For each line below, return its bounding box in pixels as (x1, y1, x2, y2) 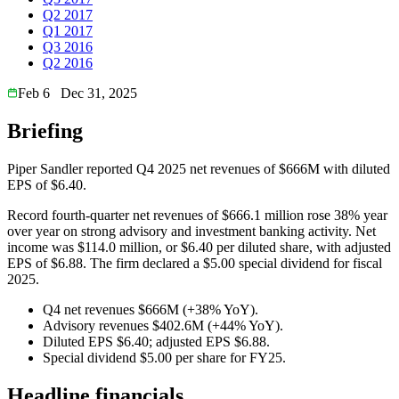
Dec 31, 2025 (61, 85, 137, 101)
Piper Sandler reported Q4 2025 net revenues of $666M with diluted (7, 160, 390, 176)
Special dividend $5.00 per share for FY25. (43, 349, 286, 365)
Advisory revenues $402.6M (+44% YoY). (43, 317, 283, 333)
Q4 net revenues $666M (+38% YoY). (43, 301, 258, 317)
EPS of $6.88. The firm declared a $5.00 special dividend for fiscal (7, 255, 382, 271)
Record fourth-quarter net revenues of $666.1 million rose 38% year (7, 207, 387, 223)
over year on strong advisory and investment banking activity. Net (7, 223, 376, 239)
